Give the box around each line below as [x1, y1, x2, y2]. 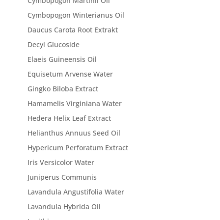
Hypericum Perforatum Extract [27, 143, 129, 152]
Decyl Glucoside [27, 40, 80, 49]
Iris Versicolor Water [27, 158, 95, 167]
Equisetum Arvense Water [27, 69, 113, 79]
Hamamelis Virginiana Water [27, 99, 122, 108]
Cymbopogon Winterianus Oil [27, 10, 125, 20]
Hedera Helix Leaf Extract [27, 113, 111, 123]
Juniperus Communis [27, 172, 97, 182]
